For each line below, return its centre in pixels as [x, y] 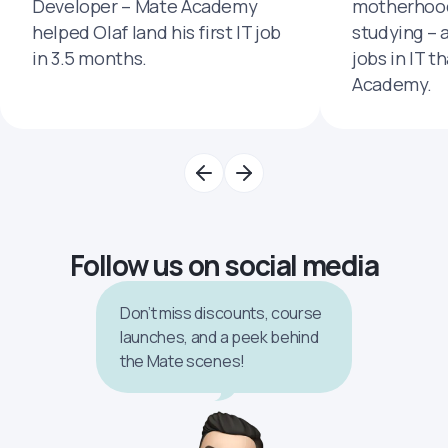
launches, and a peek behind [219, 337]
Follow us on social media [224, 265]
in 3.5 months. [89, 58]
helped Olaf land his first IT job [157, 32]
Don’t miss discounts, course [221, 313]
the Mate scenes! [182, 361]
